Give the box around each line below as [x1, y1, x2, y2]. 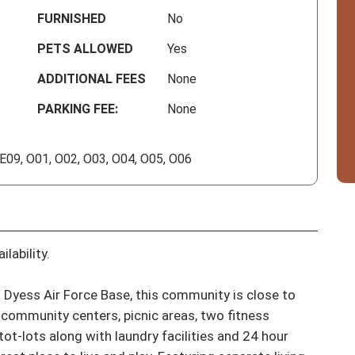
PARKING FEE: [37, 101, 119, 117]
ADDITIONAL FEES [37, 71, 147, 87]
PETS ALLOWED [37, 41, 134, 57]
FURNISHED [37, 11, 107, 27]
